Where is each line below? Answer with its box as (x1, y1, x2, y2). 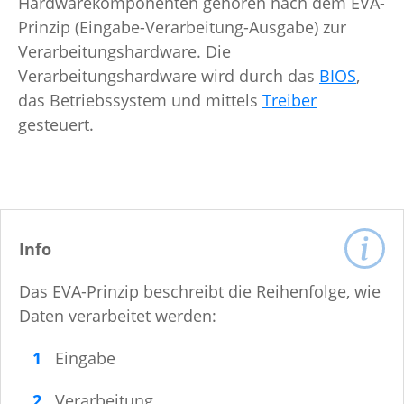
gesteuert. (18, 114, 94, 136)
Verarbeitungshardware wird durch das (18, 65, 319, 87)
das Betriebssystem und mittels (18, 89, 262, 112)
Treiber (262, 89, 317, 112)
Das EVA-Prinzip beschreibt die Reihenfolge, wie (19, 280, 381, 303)
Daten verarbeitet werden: (19, 305, 221, 327)
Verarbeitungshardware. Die (18, 41, 231, 63)
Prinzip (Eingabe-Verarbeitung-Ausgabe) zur (18, 16, 346, 39)
